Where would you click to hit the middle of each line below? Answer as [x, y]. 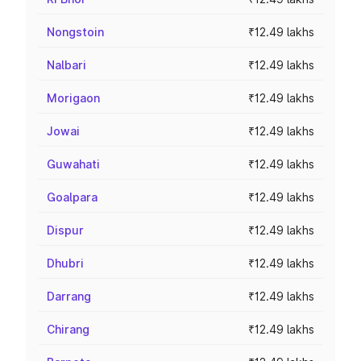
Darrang [69, 296]
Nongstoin [75, 32]
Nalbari [66, 65]
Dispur [65, 230]
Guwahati [73, 164]
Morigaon [73, 98]
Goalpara [72, 197]
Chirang [68, 329]
